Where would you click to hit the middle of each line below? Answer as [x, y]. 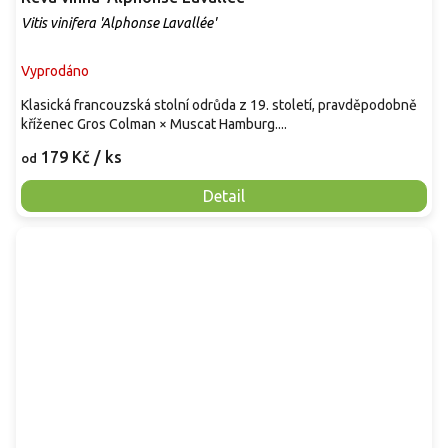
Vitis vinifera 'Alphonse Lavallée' [118, 23]
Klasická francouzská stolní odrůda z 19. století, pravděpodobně [219, 105]
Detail [224, 196]
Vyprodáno [55, 71]
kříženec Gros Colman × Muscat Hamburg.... [154, 124]
